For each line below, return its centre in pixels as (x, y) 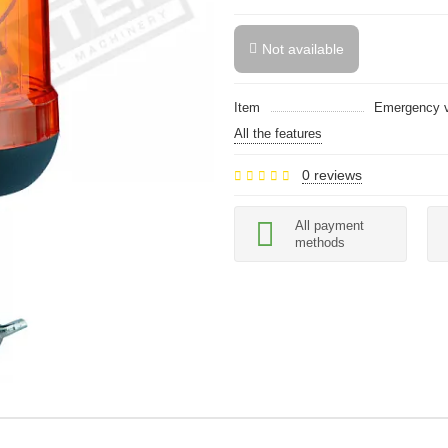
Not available (303, 49)
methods (320, 242)
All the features (278, 133)
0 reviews (332, 175)
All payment (329, 225)
